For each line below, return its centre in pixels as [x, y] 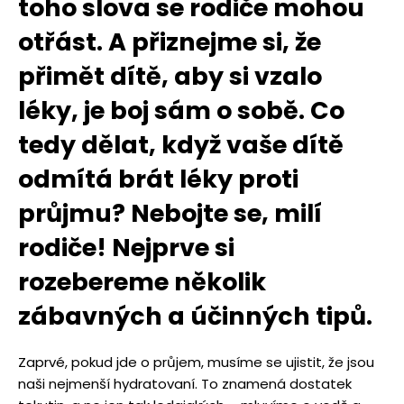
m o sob [234, 111]
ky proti [250, 179]
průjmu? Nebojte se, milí [170, 214]
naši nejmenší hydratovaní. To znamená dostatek [185, 384]
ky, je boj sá [113, 111]
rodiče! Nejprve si [126, 248]
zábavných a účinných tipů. [195, 317]
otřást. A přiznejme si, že [170, 42]
